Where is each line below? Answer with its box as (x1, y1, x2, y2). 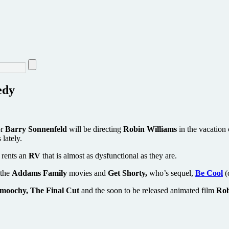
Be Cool (195, 168, 223, 177)
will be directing (67, 124, 123, 133)
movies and (67, 168, 108, 177)
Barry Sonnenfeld (5, 124, 67, 133)
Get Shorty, (108, 168, 147, 177)
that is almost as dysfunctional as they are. (40, 151, 177, 160)
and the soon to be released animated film (79, 186, 216, 195)
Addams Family (12, 168, 67, 177)
